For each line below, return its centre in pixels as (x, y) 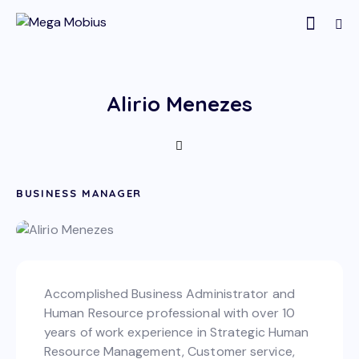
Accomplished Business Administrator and (169, 293)
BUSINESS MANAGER (79, 194)
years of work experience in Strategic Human (177, 332)
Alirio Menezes (179, 104)
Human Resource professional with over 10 (170, 313)
